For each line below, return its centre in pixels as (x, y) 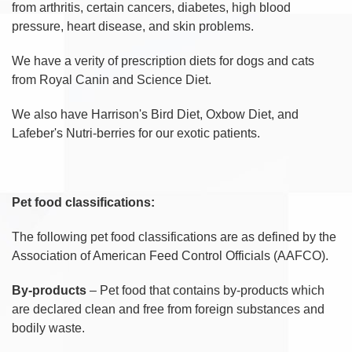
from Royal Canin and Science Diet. (112, 79)
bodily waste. (48, 328)
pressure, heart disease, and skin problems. (133, 26)
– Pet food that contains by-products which (207, 290)
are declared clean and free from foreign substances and (168, 309)
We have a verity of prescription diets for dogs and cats (163, 60)
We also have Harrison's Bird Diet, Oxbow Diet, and (155, 114)
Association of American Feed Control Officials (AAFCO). (170, 255)
